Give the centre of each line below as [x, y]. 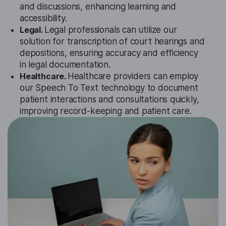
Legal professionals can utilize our [110, 30]
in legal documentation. [65, 65]
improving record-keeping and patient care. [106, 111]
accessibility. [43, 18]
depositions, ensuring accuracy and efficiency [109, 53]
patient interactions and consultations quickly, [109, 100]
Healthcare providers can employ [133, 76]
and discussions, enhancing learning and [98, 7]
